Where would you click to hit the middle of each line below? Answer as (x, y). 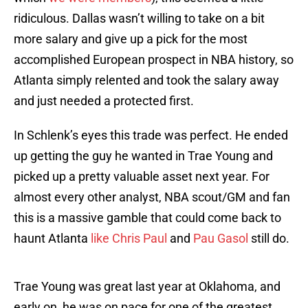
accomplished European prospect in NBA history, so (154, 60)
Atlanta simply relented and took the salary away (146, 80)
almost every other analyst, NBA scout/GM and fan (152, 197)
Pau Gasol (221, 239)
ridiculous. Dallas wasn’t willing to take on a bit (139, 19)
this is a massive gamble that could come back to (147, 218)
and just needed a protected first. (104, 101)
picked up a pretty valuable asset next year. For (142, 177)
